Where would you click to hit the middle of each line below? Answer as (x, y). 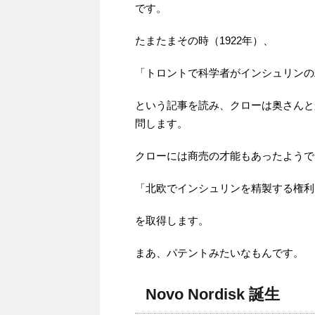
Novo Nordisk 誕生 (213, 294)
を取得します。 (172, 220)
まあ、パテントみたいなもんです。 (219, 252)
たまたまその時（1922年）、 (204, 40)
